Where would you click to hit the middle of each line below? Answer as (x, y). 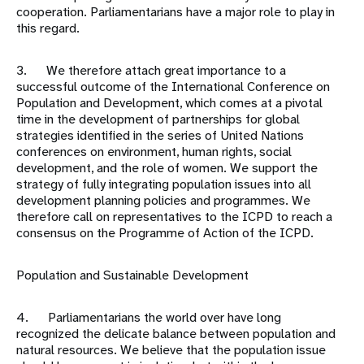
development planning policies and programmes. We (163, 201)
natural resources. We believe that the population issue (171, 350)
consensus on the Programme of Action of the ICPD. (165, 233)
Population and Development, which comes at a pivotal (169, 103)
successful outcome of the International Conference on (173, 87)
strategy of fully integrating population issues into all (164, 184)
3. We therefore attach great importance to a (151, 71)
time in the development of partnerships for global (158, 119)
